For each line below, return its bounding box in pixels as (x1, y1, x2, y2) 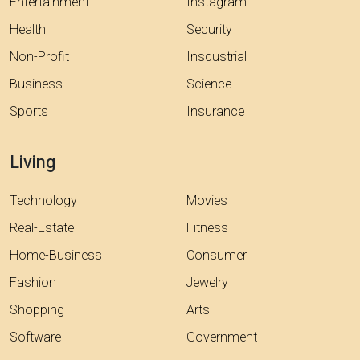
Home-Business (10, 245, 102, 265)
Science (186, 74, 231, 94)
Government (186, 327, 257, 347)
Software (10, 327, 61, 347)
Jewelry (186, 272, 228, 292)
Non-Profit (10, 47, 69, 67)
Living (10, 149, 55, 175)
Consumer (186, 245, 247, 265)
